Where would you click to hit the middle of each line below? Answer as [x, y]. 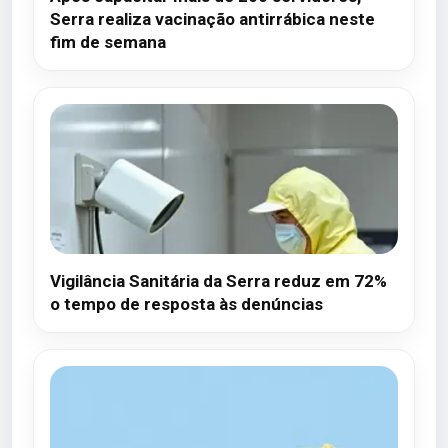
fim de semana [108, 42]
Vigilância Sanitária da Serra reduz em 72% [218, 281]
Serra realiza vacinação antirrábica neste [212, 19]
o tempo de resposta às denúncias [186, 304]
